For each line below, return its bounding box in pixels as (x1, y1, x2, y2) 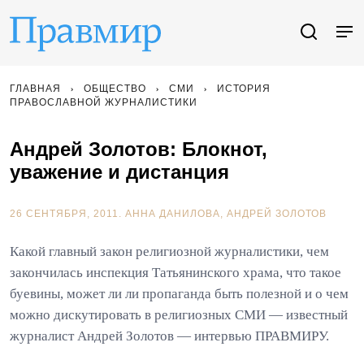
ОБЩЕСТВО (84, 83, 146, 94)
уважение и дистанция (10, 161, 229, 183)
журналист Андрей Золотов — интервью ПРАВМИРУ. (10, 328, 329, 344)
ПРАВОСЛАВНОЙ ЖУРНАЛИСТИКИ (10, 97, 197, 108)
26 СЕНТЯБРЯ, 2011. (10, 208, 125, 219)
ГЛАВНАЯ (10, 83, 61, 94)
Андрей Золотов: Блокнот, (10, 138, 267, 160)
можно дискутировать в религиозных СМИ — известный (10, 307, 348, 323)
